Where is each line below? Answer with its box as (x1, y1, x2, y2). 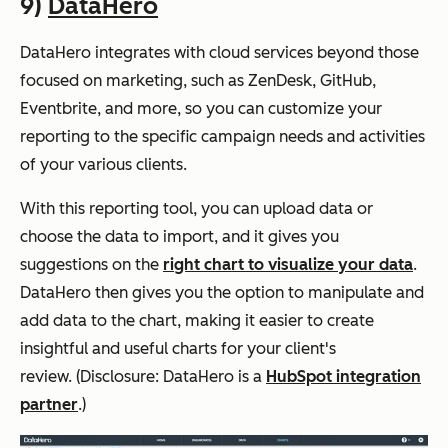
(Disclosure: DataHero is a (76, 367, 266, 387)
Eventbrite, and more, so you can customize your (20, 99, 382, 119)
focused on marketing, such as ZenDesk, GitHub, (20, 71, 376, 91)
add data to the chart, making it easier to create (20, 311, 374, 331)
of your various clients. (20, 155, 191, 175)
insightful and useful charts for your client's (20, 339, 336, 359)
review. (20, 367, 76, 387)
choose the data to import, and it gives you (20, 227, 339, 247)
